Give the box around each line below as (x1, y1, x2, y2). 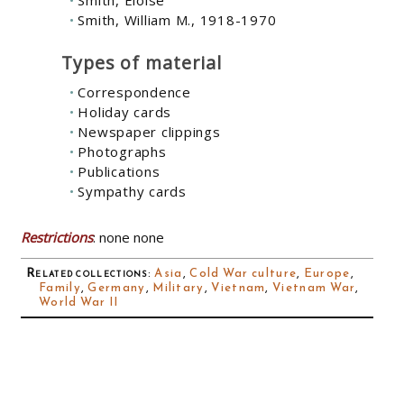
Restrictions (21, 227, 93, 246)
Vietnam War (272, 278, 356, 296)
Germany (87, 278, 146, 296)
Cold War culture (189, 263, 298, 281)
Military (152, 278, 205, 296)
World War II (39, 292, 119, 310)
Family (39, 278, 81, 296)
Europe (303, 263, 351, 281)
